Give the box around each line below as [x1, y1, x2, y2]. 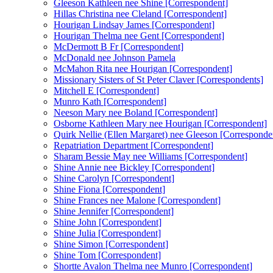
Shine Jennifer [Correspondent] [54, 205, 174, 216]
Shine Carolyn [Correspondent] [54, 172, 174, 183]
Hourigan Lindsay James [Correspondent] [54, 19, 214, 30]
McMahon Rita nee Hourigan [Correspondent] [54, 63, 232, 74]
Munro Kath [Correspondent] [54, 96, 166, 107]
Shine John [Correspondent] [54, 216, 161, 227]
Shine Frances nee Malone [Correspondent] [54, 194, 221, 205]
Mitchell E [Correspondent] [54, 85, 159, 96]
